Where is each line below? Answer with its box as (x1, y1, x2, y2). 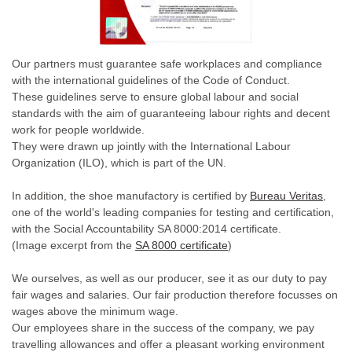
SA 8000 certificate (135, 239, 228, 252)
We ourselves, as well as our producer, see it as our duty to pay (12, 272, 327, 285)
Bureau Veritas (250, 189, 323, 203)
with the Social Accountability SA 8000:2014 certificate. (12, 222, 281, 236)
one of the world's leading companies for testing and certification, (12, 206, 334, 219)
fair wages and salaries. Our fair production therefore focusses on (12, 288, 338, 302)
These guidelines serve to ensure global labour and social (12, 90, 299, 104)
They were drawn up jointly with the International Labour (12, 140, 291, 153)
